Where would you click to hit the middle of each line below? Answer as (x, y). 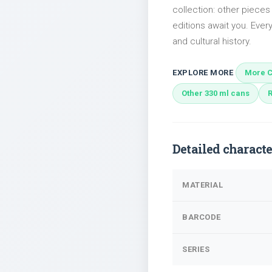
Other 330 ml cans (216, 93)
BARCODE (202, 217)
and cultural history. (212, 41)
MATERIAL (202, 185)
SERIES (196, 249)
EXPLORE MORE (203, 73)
